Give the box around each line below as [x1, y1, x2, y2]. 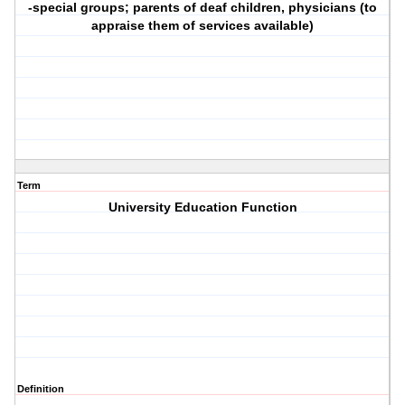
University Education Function [108, 200, 297, 215]
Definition [17, 383, 64, 395]
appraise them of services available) [91, 18, 315, 33]
